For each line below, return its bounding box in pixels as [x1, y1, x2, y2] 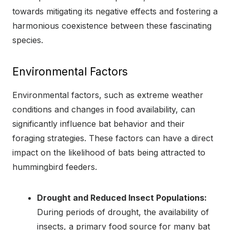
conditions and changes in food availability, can [12, 104, 195, 114]
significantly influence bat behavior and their [12, 118, 185, 129]
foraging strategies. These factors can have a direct [12, 132, 213, 143]
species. [12, 34, 43, 45]
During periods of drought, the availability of [37, 206, 209, 217]
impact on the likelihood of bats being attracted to [12, 147, 205, 158]
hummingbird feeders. [12, 161, 97, 172]
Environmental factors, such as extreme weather [12, 89, 203, 100]
